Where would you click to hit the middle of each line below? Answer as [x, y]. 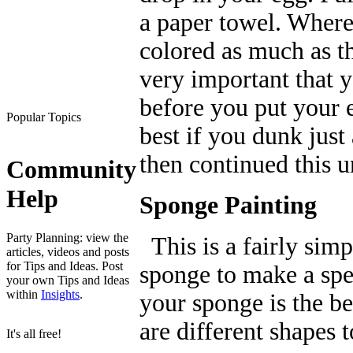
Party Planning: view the [67, 237]
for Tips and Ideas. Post [65, 266]
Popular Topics [44, 117]
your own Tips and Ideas [68, 280]
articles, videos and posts [68, 251]
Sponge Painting [228, 205]
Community [71, 170]
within [24, 294]
